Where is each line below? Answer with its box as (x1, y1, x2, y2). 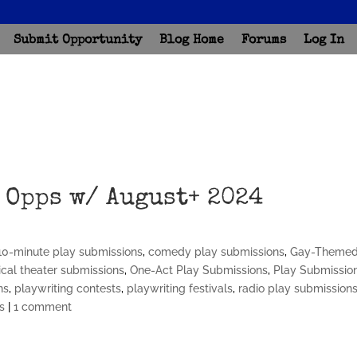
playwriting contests (14, 282, 122, 295)
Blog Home (159, 33, 224, 47)
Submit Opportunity (13, 33, 142, 47)
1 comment (14, 300, 73, 313)
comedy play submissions (148, 245, 285, 258)
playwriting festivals (127, 282, 233, 295)
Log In (303, 33, 344, 47)
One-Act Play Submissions (130, 264, 269, 277)
